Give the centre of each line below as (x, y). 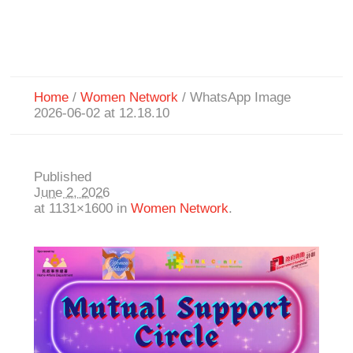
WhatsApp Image (241, 98)
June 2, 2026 (72, 193)
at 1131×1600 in (83, 209)
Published (63, 177)
